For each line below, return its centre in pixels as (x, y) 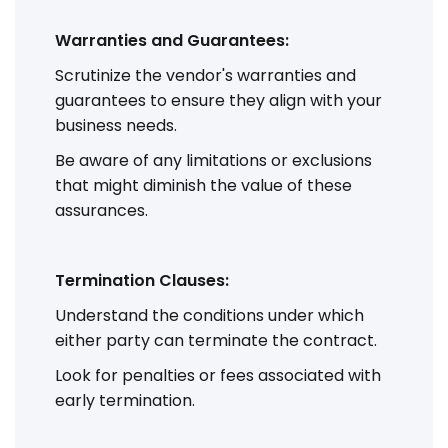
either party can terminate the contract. (216, 340)
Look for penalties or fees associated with (218, 375)
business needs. (116, 125)
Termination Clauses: (142, 280)
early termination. (125, 400)
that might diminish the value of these (203, 185)
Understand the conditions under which (209, 315)
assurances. (101, 210)
